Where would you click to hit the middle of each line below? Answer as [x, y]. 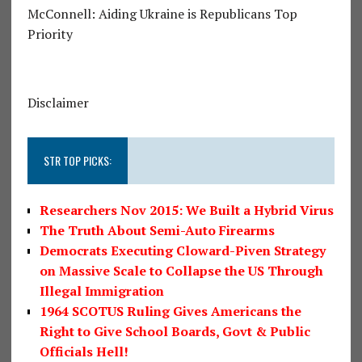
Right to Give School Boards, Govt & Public [175, 331]
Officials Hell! [84, 351]
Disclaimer [58, 102]
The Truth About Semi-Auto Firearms [157, 230]
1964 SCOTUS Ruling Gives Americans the [170, 311]
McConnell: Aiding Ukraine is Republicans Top [162, 13]
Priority [50, 34]
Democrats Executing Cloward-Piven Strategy [182, 250]
